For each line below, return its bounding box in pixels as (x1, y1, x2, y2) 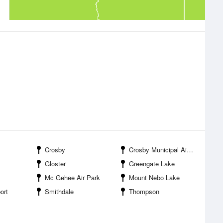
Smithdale (45, 187, 74, 196)
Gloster (45, 159, 66, 168)
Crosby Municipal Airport (129, 145, 187, 154)
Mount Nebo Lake (129, 173, 180, 182)
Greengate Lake (129, 159, 175, 168)
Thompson (129, 187, 159, 196)
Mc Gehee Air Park (45, 173, 100, 182)
